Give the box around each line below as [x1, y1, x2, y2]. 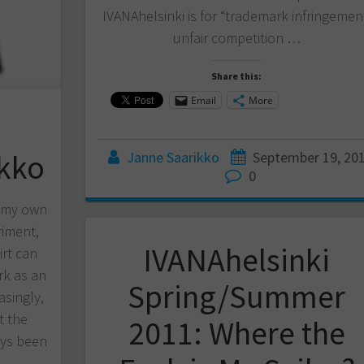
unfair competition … [172, 28, 301, 48]
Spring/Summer [128, 276, 346, 318]
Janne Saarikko [127, 148, 220, 167]
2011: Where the [128, 313, 345, 354]
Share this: [211, 70, 262, 83]
